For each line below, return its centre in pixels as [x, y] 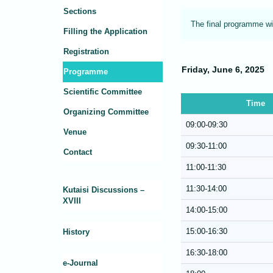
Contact [78, 152]
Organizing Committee [106, 112]
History [76, 232]
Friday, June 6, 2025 [223, 70]
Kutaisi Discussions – [104, 190]
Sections [80, 12]
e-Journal [80, 263]
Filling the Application [105, 32]
